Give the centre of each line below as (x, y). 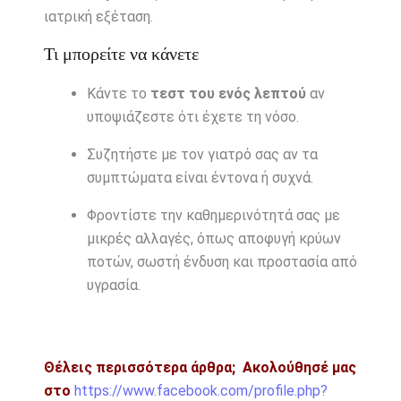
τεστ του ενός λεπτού (228, 93)
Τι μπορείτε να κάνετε (121, 53)
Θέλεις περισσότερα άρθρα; (141, 367)
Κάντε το (118, 93)
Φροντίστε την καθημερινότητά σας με (213, 215)
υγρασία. (113, 285)
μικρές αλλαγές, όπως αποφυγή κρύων (213, 238)
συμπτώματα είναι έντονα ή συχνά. (200, 177)
